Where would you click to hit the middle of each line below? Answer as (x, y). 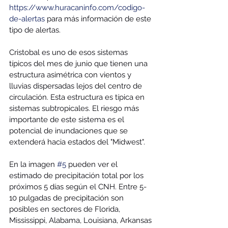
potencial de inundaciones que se (69, 131)
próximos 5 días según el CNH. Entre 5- (78, 187)
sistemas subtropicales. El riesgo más (75, 109)
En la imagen (33, 165)
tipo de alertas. (35, 30)
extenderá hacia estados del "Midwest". (78, 142)
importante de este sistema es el (68, 120)
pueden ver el (93, 165)
